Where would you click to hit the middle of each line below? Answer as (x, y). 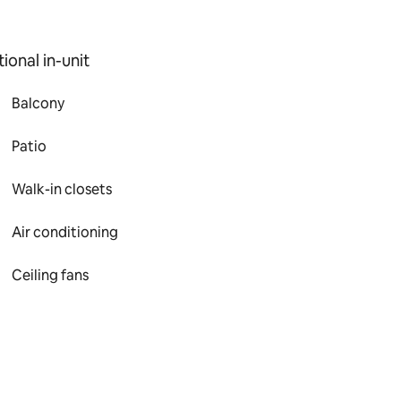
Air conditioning (65, 232)
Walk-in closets (62, 189)
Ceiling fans (51, 275)
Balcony (38, 103)
